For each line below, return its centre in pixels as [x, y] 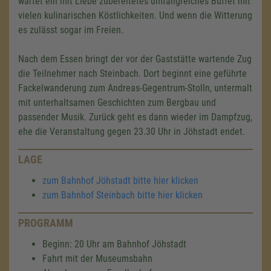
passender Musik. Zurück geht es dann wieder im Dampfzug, [135, 117]
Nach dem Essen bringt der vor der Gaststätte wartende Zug [135, 59]
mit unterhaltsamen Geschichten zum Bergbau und [117, 103]
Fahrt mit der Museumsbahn [97, 259]
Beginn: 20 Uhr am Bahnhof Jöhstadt [114, 244]
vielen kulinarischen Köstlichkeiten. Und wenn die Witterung [135, 15]
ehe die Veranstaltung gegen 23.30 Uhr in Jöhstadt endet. [132, 132]
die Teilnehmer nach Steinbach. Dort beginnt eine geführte [132, 73]
